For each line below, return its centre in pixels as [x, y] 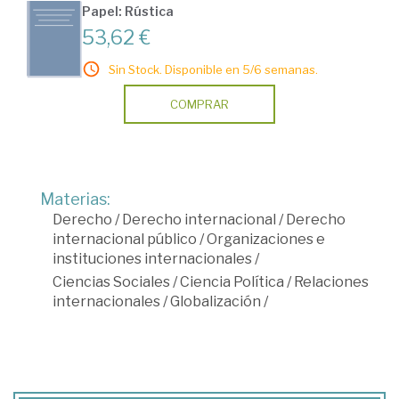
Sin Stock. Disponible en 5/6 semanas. [213, 69]
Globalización [216, 301]
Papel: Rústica [128, 11]
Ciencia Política [232, 282]
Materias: [75, 199]
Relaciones [331, 282]
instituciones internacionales [152, 259]
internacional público [125, 239]
